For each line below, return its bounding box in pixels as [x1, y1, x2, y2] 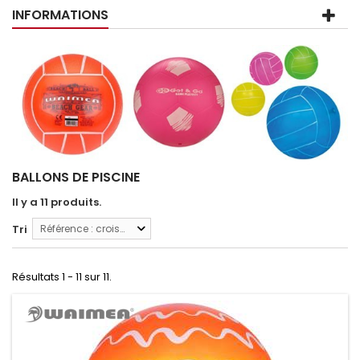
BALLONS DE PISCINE [12, 167, 143, 186]
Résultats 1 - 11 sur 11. [12, 268, 112, 284]
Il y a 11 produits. [12, 194, 101, 210]
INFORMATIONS [12, 5, 108, 24]
